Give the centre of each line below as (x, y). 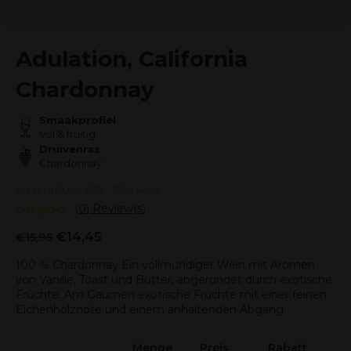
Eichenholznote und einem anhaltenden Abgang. (151, 309)
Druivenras (70, 149)
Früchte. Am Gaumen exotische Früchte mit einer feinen (171, 295)
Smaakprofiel (78, 120)
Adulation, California (132, 59)
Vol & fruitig (67, 134)
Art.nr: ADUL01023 (60, 190)
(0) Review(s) (110, 208)
